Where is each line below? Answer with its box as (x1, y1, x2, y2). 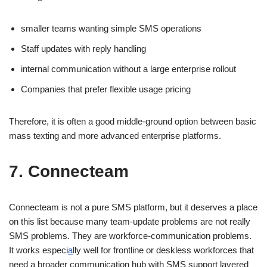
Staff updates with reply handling (21, 43, 146, 54)
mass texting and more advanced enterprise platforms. (9, 130, 221, 141)
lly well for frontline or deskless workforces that (73, 244, 254, 255)
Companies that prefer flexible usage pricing (21, 83, 191, 94)
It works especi (9, 244, 68, 255)
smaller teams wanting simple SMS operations (21, 23, 201, 33)
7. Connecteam (9, 162, 129, 181)
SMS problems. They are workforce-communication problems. (9, 230, 252, 241)
